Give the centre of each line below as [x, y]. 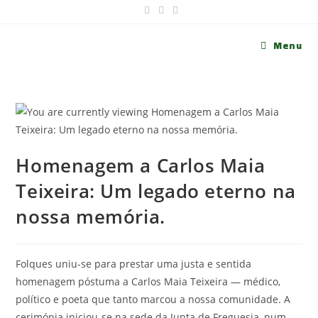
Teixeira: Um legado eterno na [156, 191]
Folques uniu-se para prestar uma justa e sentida [134, 264]
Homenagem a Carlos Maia [141, 165]
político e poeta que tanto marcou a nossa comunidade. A [153, 299]
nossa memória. [91, 216]
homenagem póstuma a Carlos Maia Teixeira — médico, [148, 281]
